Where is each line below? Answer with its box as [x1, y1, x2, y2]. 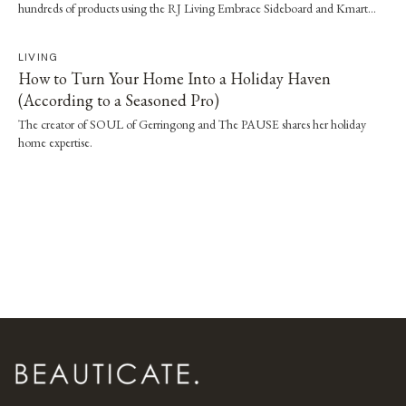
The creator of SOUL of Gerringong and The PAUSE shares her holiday [18, 115, 366, 132]
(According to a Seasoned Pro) [18, 89, 219, 111]
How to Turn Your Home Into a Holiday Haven [18, 67, 331, 89]
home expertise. [18, 133, 92, 150]
